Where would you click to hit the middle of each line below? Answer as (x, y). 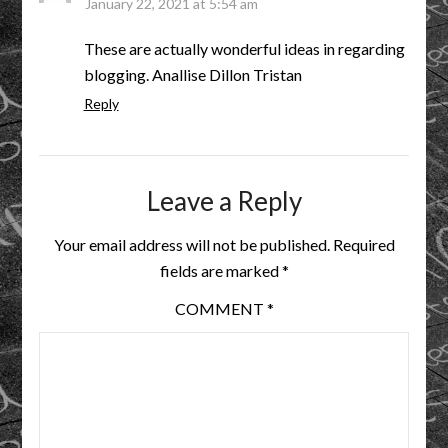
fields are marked (220, 271)
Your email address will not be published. (191, 245)
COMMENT (220, 309)
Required (363, 245)
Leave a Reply (224, 201)
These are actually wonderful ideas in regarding (244, 49)
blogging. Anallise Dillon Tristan (192, 75)
